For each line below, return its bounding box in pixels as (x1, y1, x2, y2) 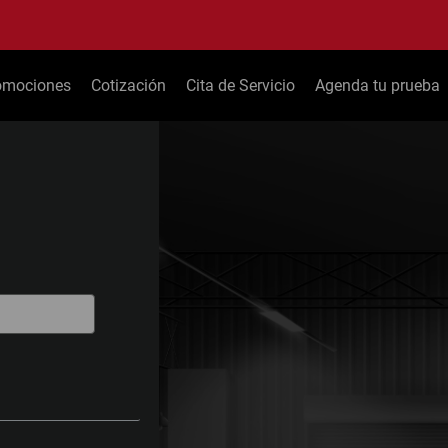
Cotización (90, 76, 166, 95)
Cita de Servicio (185, 76, 295, 95)
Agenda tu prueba (314, 76, 440, 95)
